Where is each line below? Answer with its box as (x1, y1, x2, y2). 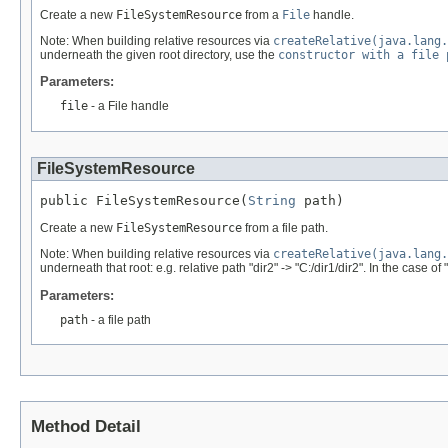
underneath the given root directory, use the (40, 48, 278, 63)
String (248, 193, 296, 209)
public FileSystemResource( (40, 193, 248, 209)
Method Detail (31, 416, 141, 436)
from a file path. (242, 221, 328, 236)
